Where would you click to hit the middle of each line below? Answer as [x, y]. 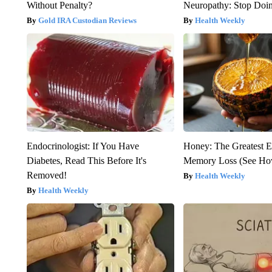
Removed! [46, 175]
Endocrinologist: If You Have [83, 146]
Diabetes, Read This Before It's [86, 161]
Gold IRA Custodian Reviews [87, 21]
